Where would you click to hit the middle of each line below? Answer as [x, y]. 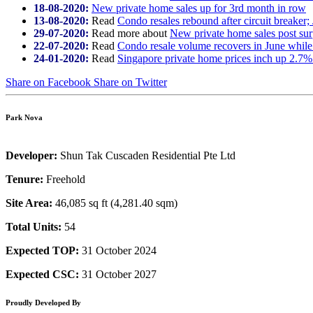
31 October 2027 [118, 274]
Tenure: [24, 179]
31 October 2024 [119, 250]
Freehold [64, 179]
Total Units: [34, 226]
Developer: [33, 155]
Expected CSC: [42, 274]
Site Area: [29, 203]
